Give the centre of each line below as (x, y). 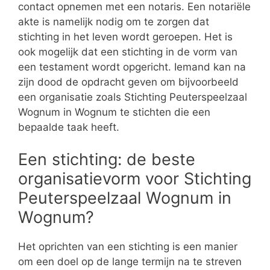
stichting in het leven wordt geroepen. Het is (125, 36)
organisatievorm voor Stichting (135, 179)
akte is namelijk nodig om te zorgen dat (114, 21)
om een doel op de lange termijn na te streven (130, 262)
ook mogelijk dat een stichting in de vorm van (128, 52)
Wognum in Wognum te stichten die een (114, 112)
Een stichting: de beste (107, 160)
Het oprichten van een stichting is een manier (128, 247)
